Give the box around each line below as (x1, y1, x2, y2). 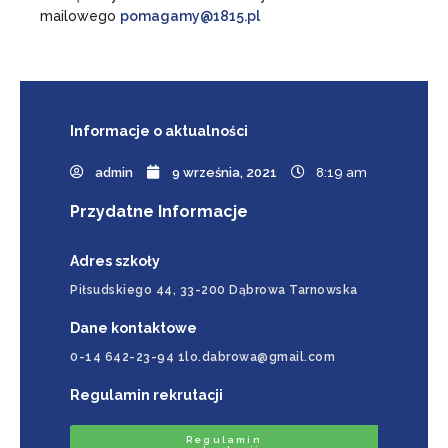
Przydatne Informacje (70, 201, 248, 221)
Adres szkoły (70, 252, 160, 269)
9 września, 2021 (172, 164, 277, 180)
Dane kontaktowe (70, 319, 197, 336)
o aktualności (153, 122, 248, 139)
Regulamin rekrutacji (70, 386, 223, 403)
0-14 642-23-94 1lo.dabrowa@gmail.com (70, 349, 335, 364)
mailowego (40, 7, 120, 24)
